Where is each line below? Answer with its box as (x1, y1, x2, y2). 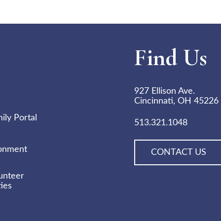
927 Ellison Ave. (134, 87, 195, 96)
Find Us (134, 43, 207, 72)
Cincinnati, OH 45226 (134, 97, 219, 106)
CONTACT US (151, 148, 206, 157)
